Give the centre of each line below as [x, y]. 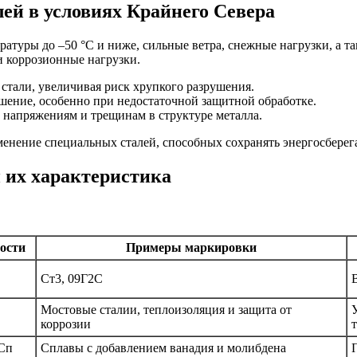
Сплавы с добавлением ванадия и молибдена [163, 348]
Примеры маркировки [191, 248]
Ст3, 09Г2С [72, 279]
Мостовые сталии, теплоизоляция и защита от [166, 310]
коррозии [66, 324]
